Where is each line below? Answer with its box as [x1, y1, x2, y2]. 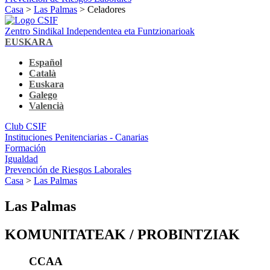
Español [29, 57, 62, 67]
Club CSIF [5, 121, 46, 131]
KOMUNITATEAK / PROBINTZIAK [5, 226, 240, 242]
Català [29, 67, 56, 78]
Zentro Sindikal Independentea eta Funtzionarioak [5, 25, 195, 36]
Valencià [29, 100, 64, 111]
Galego [29, 89, 57, 100]
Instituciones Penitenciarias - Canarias [5, 131, 148, 142]
